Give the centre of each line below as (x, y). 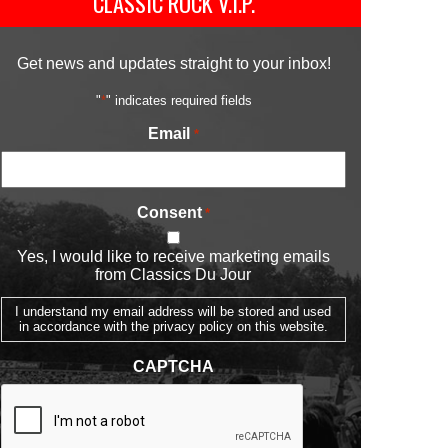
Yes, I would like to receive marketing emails (173, 257)
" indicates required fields (178, 101)
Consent (169, 213)
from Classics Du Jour (173, 275)
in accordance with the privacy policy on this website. (173, 327)
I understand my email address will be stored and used (173, 312)
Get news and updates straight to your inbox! (173, 64)
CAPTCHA (173, 366)
